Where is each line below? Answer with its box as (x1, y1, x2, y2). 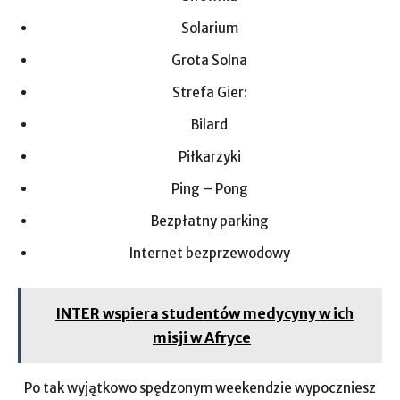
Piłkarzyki (178, 148, 241, 165)
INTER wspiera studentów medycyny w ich (55, 304, 354, 322)
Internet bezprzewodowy (129, 245, 290, 262)
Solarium (180, 20, 238, 37)
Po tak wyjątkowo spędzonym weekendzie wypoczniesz (24, 379, 376, 396)
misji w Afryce (153, 329, 251, 346)
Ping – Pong (171, 180, 248, 197)
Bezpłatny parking (150, 212, 269, 229)
